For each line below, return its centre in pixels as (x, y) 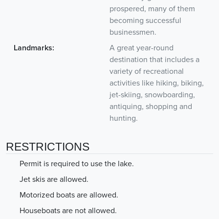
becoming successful (145, 20)
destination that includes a (154, 59)
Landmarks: (34, 48)
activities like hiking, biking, (157, 83)
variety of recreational (147, 71)
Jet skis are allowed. (54, 179)
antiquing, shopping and (151, 106)
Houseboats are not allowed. (68, 210)
